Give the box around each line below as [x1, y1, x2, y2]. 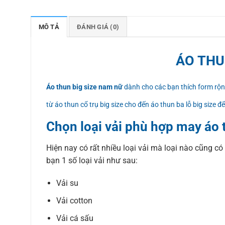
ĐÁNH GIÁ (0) [77, 23, 120, 31]
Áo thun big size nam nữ [46, 83, 123, 91]
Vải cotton [56, 196, 93, 205]
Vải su [56, 178, 79, 188]
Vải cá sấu [56, 213, 94, 223]
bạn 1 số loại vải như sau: [46, 155, 138, 165]
